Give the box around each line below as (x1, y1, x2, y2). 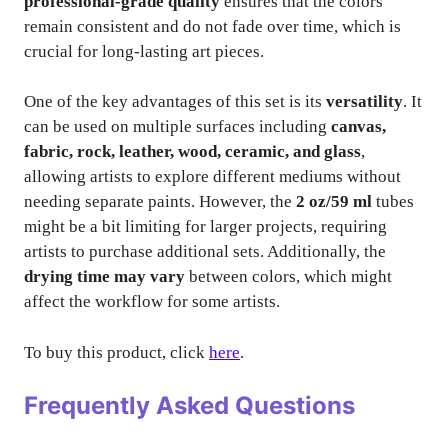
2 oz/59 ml (296, 192, 372, 211)
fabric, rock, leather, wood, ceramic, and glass (24, 142, 361, 161)
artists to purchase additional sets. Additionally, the (24, 242, 386, 261)
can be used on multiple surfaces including (24, 117, 331, 136)
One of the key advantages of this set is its (24, 92, 326, 111)
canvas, (331, 117, 386, 136)
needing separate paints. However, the (24, 192, 296, 211)
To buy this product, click (24, 342, 209, 362)
